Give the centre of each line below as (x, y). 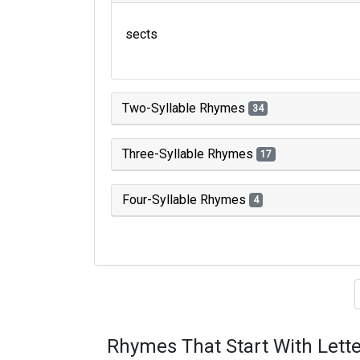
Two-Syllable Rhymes (185, 108)
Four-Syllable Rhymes (186, 200)
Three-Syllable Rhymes (189, 154)
